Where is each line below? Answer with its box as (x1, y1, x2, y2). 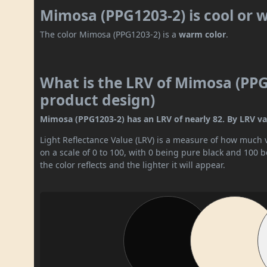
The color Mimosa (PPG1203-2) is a (40, 29, 179, 41)
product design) (40, 90, 156, 110)
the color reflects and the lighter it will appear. (40, 159, 226, 171)
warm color (179, 29, 226, 41)
